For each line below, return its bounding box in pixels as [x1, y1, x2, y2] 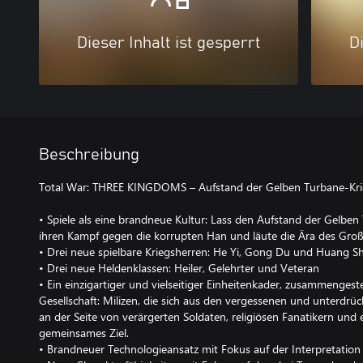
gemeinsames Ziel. [39, 324, 129, 340]
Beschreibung [39, 146, 139, 163]
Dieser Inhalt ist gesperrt [76, 34, 261, 51]
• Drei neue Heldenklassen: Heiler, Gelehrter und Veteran [39, 259, 319, 275]
